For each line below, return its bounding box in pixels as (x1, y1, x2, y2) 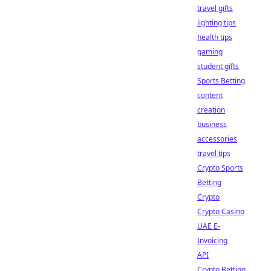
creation (197, 105, 225, 115)
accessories (197, 134, 237, 144)
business (197, 119, 227, 129)
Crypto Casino (197, 206, 244, 217)
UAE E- (197, 221, 220, 231)
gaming (197, 47, 223, 57)
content (197, 90, 223, 100)
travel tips (197, 148, 230, 158)
